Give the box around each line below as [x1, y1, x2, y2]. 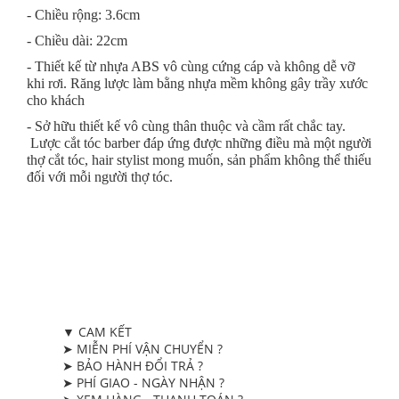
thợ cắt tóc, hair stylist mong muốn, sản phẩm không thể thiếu [27, 152, 371, 167]
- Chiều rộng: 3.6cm [27, 7, 140, 22]
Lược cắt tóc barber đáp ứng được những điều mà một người [27, 135, 371, 151]
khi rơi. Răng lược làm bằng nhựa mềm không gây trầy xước [27, 76, 368, 91]
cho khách [27, 93, 85, 108]
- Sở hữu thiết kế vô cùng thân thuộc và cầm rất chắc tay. [27, 118, 346, 134]
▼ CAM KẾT [62, 323, 132, 340]
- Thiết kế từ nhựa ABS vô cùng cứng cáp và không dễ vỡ [27, 59, 354, 74]
